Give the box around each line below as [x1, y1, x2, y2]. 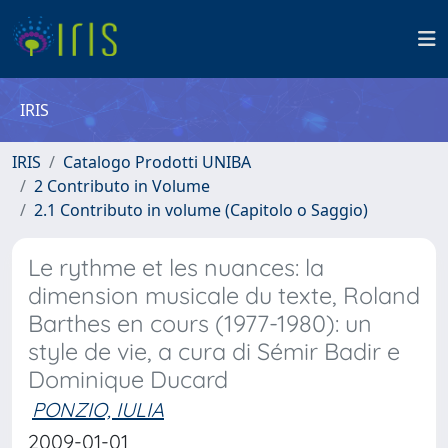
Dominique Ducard [28, 365, 228, 394]
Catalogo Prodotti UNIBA [63, 151, 251, 173]
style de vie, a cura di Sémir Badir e [28, 337, 400, 366]
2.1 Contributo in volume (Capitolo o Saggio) [34, 199, 368, 221]
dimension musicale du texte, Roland [28, 281, 420, 310]
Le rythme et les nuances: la [28, 253, 324, 282]
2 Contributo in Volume [34, 175, 210, 197]
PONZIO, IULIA [32, 397, 164, 422]
